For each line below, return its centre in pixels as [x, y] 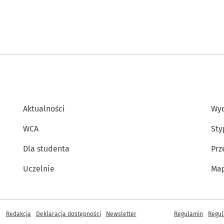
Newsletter [121, 214]
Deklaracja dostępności [68, 214]
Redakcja [18, 214]
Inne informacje [34, 208]
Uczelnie [39, 168]
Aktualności [44, 108]
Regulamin [188, 214]
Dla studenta [46, 148]
